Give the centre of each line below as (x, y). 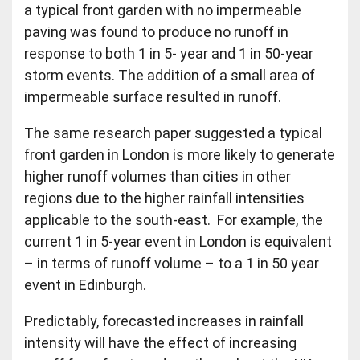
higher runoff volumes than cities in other (158, 177)
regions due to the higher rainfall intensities (165, 198)
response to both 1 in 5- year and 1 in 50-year (169, 54)
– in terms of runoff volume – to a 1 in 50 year (172, 264)
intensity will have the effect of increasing (161, 343)
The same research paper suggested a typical (174, 133)
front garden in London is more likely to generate (180, 155)
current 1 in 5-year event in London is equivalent (178, 242)
